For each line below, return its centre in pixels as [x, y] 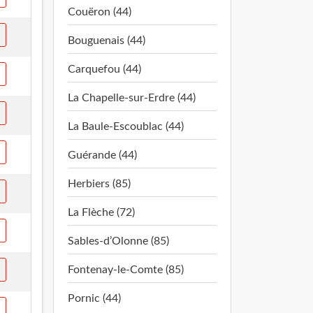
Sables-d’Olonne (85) [118, 241]
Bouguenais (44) [107, 41]
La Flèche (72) [101, 212]
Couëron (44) [100, 12]
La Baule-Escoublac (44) [126, 126]
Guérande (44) [102, 155]
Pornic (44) [94, 298]
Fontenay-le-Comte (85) [126, 270]
